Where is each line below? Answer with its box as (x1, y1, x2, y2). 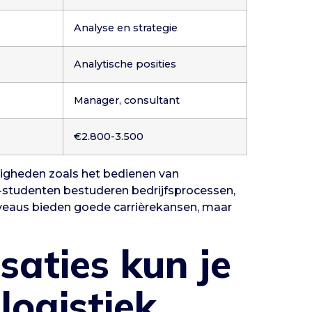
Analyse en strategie (74, 22, 178, 35)
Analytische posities (74, 58, 176, 71)
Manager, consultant (74, 94, 180, 107)
